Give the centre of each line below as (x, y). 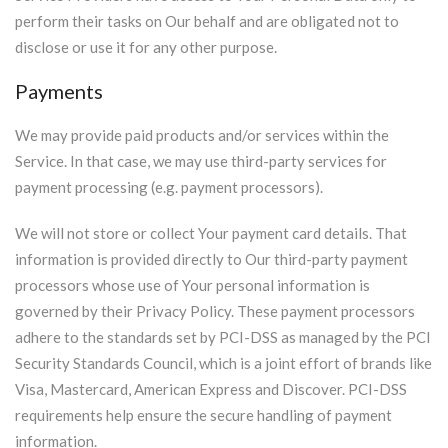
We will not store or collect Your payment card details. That (211, 233)
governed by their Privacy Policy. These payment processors (215, 311)
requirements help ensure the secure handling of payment (203, 415)
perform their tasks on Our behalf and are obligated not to (207, 21)
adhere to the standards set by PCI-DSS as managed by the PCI (223, 337)
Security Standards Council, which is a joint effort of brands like (223, 363)
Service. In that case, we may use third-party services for (201, 161)
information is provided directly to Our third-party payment (211, 259)
